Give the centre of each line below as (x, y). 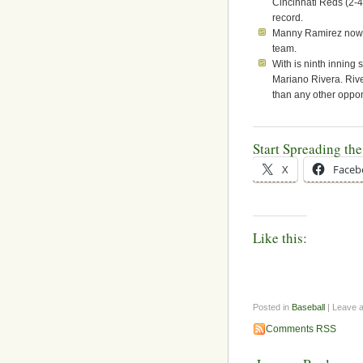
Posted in (272, 307)
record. (288, 17)
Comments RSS (301, 329)
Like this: (280, 238)
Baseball (308, 307)
